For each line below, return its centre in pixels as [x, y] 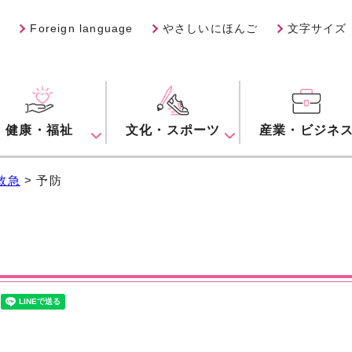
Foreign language [82, 28]
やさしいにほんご [210, 28]
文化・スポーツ [173, 130]
